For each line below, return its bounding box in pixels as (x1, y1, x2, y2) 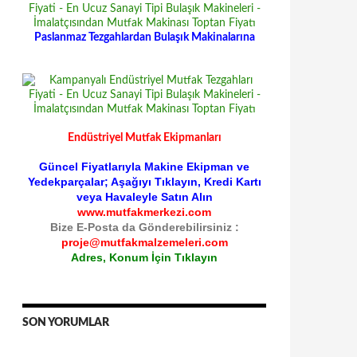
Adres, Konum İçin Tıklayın (71, 251, 218, 264)
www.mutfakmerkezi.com (77, 206, 211, 218)
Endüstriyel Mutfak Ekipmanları (67, 132, 222, 143)
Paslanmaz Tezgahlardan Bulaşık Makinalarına (33, 32, 255, 43)
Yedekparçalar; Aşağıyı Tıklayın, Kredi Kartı (27, 175, 261, 188)
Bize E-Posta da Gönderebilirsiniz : (49, 221, 239, 233)
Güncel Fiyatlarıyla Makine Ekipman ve (39, 160, 249, 173)
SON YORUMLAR (22, 317, 109, 328)
